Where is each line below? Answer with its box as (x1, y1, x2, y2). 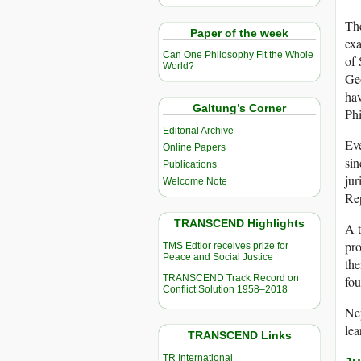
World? (163, 60, 194, 73)
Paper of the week (190, 26, 288, 39)
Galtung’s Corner (193, 102, 286, 115)
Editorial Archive (163, 125, 234, 137)
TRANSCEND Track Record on (163, 272, 299, 284)
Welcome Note (163, 176, 227, 188)
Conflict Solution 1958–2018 (163, 284, 288, 296)
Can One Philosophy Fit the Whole (163, 49, 313, 61)
